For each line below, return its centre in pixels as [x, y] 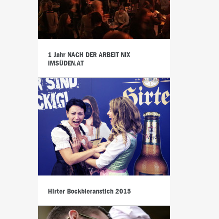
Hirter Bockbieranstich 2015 [89, 191]
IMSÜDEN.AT [66, 63]
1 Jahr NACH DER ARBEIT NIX [89, 55]
